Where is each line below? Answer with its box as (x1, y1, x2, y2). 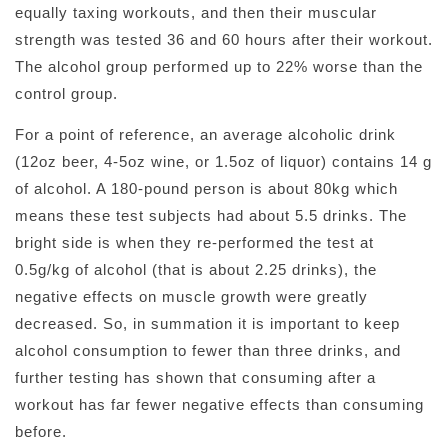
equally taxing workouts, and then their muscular (15, 3, 377, 21)
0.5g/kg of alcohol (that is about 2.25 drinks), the (15, 261, 377, 279)
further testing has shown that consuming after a (15, 369, 376, 387)
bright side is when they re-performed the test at (15, 234, 374, 252)
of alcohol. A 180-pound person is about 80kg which (15, 180, 398, 198)
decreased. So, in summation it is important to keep (15, 315, 400, 333)
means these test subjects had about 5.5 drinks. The (15, 207, 407, 225)
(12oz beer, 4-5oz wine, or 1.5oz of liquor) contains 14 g (15, 153, 432, 171)
